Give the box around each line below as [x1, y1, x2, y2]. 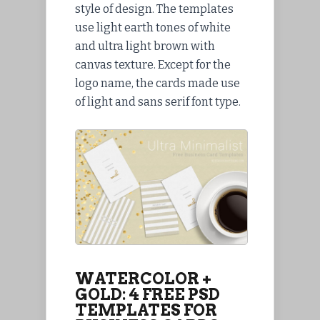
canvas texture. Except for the [75, 57, 231, 71]
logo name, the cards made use [75, 76, 240, 90]
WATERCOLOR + [75, 269, 211, 289]
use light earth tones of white [75, 20, 231, 34]
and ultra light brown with [75, 39, 215, 53]
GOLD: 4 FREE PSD [75, 285, 220, 304]
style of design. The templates [75, 1, 234, 16]
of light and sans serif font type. [75, 94, 241, 109]
